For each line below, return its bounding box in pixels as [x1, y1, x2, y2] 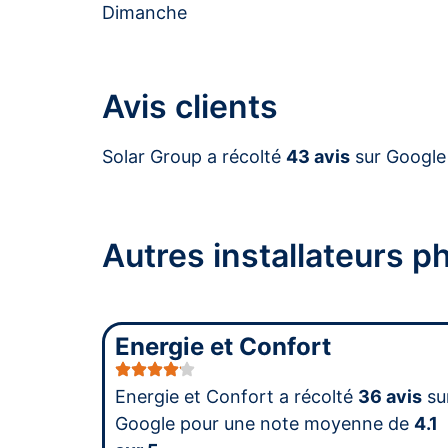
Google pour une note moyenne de [115, 412, 414, 434]
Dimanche [102, 2, 187, 24]
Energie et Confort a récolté [115, 385, 358, 407]
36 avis [358, 385, 422, 407]
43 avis [286, 145, 350, 167]
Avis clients [102, 86, 278, 126]
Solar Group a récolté [102, 145, 286, 167]
